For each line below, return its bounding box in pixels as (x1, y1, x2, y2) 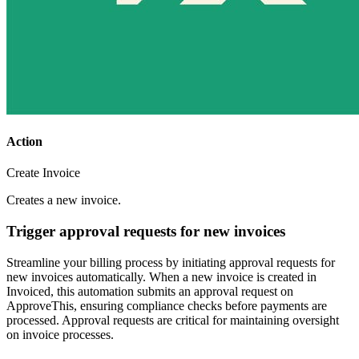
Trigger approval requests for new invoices (6, 222, 285, 240)
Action (6, 134, 42, 148)
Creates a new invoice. (6, 193, 121, 208)
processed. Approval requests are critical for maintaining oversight (6, 313, 339, 327)
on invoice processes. (6, 327, 114, 341)
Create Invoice (6, 166, 80, 180)
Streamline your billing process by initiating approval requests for (6, 255, 335, 269)
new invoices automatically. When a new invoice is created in (6, 269, 317, 284)
